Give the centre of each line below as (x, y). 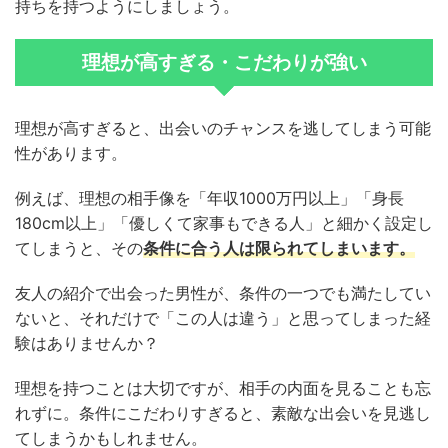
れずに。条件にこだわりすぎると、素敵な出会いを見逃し (223, 413)
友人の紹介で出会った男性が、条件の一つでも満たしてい (223, 293)
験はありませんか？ (87, 343)
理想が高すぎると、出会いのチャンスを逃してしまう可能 (223, 128)
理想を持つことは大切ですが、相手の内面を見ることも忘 (223, 388)
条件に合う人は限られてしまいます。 (279, 248)
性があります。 (71, 153)
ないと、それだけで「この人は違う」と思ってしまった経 (223, 318)
